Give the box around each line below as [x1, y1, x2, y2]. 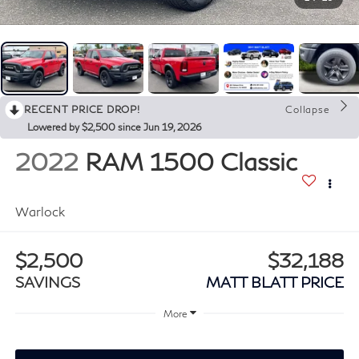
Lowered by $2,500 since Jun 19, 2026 [27, 120, 202, 133]
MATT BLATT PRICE [206, 273, 345, 292]
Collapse [285, 103, 330, 115]
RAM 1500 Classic [84, 146, 297, 175]
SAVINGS [14, 273, 80, 292]
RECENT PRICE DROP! [24, 103, 140, 115]
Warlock [14, 203, 65, 219]
